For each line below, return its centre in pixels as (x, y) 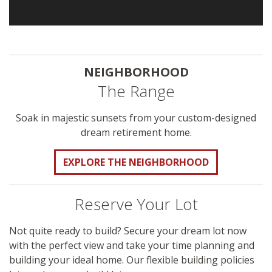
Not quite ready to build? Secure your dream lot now (128, 231)
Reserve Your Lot (136, 204)
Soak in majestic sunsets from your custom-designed (136, 118)
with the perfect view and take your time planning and (132, 246)
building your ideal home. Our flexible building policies (132, 260)
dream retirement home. (136, 133)
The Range (136, 91)
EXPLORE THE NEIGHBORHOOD (136, 162)
